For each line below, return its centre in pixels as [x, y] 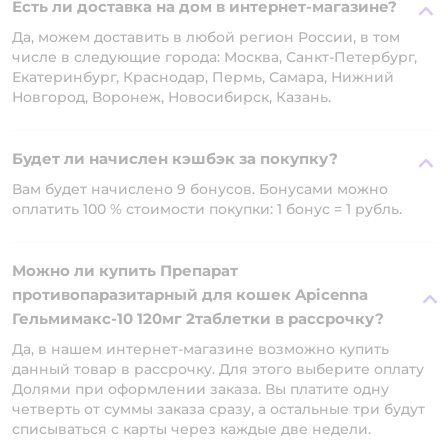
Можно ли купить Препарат [125, 270]
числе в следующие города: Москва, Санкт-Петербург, [214, 57]
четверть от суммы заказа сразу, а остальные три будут [218, 409]
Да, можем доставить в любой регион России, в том [206, 37]
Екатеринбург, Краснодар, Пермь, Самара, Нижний [203, 77]
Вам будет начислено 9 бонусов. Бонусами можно [200, 189]
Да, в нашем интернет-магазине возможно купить [200, 349]
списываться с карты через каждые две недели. [191, 429]
